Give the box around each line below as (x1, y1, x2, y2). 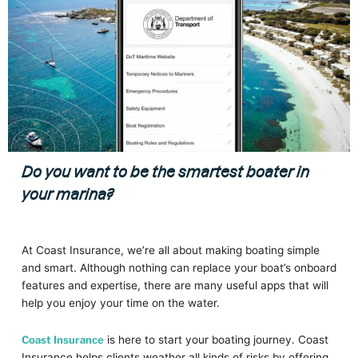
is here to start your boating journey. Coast (103, 333, 328, 347)
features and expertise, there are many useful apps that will (21, 279, 328, 292)
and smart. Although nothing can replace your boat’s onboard (21, 261, 336, 275)
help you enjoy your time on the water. (21, 296, 220, 310)
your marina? (21, 183, 113, 204)
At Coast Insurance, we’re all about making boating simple (21, 244, 320, 257)
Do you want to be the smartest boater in (21, 161, 309, 181)
